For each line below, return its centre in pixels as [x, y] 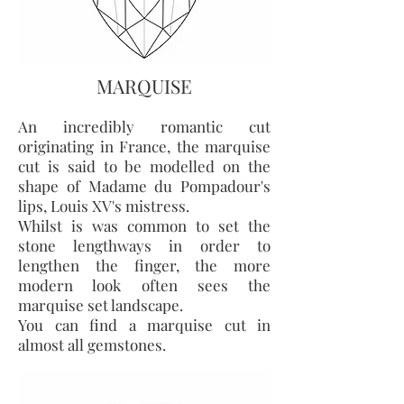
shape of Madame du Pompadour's [144, 186]
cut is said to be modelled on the [144, 166]
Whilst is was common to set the [144, 225]
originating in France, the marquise [144, 146]
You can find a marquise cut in [144, 325]
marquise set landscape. [101, 305]
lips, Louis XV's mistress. [106, 206]
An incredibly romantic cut [144, 126]
